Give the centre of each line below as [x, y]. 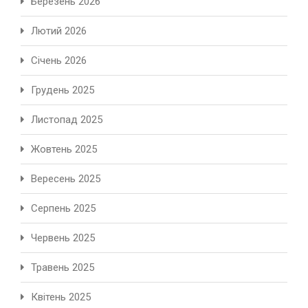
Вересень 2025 [66, 179]
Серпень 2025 [63, 209]
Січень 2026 [59, 61]
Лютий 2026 [59, 31]
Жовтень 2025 [64, 150]
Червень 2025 [63, 238]
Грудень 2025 [63, 90]
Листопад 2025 [67, 120]
